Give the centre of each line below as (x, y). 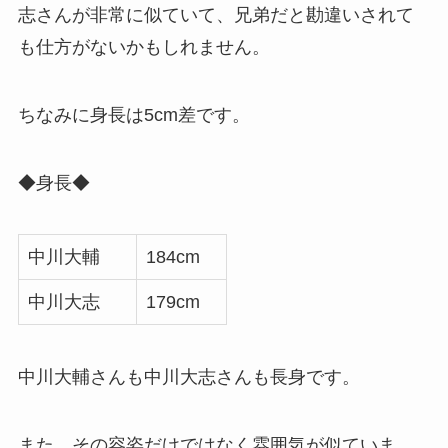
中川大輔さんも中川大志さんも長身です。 (188, 377)
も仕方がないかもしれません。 (143, 46)
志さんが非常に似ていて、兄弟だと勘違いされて (215, 14)
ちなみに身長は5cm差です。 (133, 114)
